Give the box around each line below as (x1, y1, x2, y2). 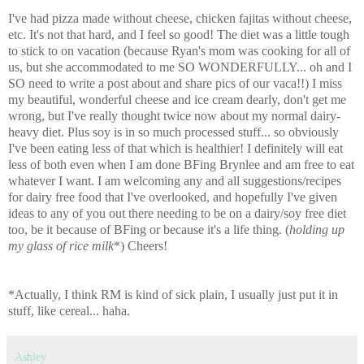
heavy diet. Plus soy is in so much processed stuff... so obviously (8, 125, 339, 140)
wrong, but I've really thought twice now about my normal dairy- (8, 109, 340, 123)
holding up (289, 223, 344, 237)
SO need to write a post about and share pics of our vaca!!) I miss (8, 76, 342, 91)
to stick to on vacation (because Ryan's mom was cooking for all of (8, 44, 350, 58)
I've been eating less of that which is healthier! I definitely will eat (8, 141, 343, 156)
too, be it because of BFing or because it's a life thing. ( (8, 223, 289, 237)
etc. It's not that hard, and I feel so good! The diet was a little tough (8, 28, 349, 42)
